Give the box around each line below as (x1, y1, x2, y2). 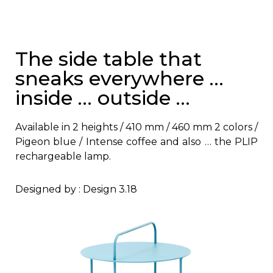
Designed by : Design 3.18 (15, 183, 137, 196)
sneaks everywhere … (15, 66, 224, 90)
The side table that (15, 46, 202, 71)
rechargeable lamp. (15, 150, 111, 162)
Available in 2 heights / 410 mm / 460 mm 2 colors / (15, 121, 258, 133)
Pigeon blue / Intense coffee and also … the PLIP (15, 135, 258, 147)
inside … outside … (15, 85, 190, 110)
